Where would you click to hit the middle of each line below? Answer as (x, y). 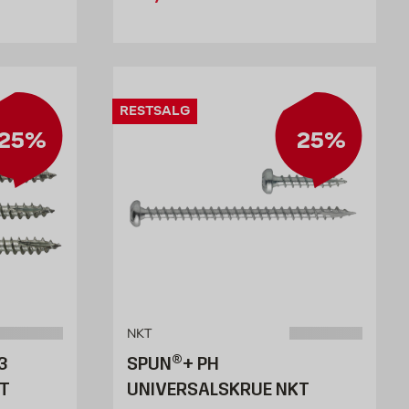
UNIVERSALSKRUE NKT (218, 389)
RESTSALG (155, 111)
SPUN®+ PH (173, 363)
